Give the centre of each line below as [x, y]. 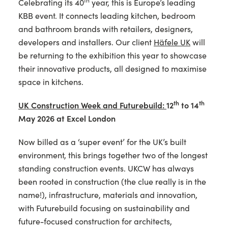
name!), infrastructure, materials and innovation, [108, 195]
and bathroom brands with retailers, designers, [106, 29]
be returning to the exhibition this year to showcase [112, 55]
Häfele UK [172, 42]
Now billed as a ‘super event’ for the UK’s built [102, 142]
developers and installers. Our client [86, 42]
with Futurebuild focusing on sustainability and [104, 208]
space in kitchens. [51, 82]
